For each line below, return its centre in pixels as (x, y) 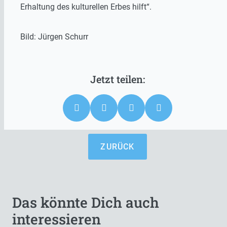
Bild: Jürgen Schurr (54, 37)
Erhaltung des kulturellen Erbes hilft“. (86, 7)
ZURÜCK (118, 147)
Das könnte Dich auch (86, 203)
